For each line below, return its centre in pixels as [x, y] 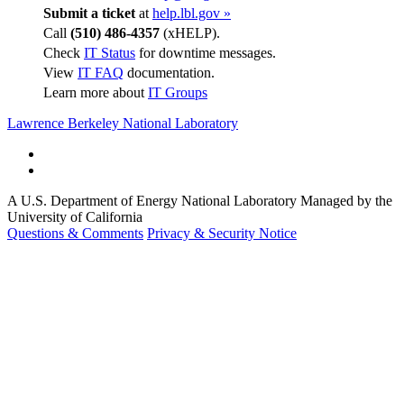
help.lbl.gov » [192, 13]
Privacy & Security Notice [222, 233]
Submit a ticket [89, 13]
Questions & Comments [75, 233]
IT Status [110, 52]
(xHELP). [190, 32]
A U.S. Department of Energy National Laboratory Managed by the [200, 200]
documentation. [169, 72]
